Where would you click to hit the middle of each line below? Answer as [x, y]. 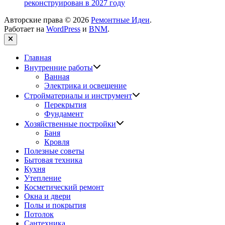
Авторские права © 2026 [47, 20]
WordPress [63, 29]
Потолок [39, 214]
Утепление [43, 178]
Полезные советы [54, 151]
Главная [38, 57]
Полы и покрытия [55, 205]
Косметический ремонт [64, 187]
